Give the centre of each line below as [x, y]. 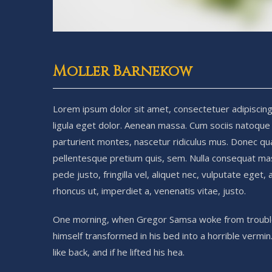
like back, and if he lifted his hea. [119, 252]
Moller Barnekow [123, 71]
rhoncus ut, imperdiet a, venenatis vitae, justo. [149, 190]
